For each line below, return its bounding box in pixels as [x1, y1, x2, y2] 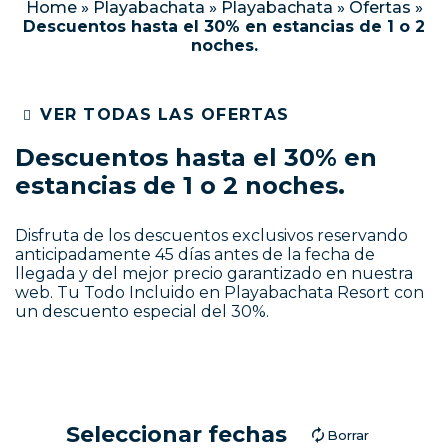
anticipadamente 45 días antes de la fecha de [15, 245, 375, 264]
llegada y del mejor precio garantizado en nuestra [15, 264, 413, 283]
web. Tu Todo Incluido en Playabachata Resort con [15, 283, 424, 302]
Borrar [326, 427, 369, 443]
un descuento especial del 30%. [15, 302, 269, 321]
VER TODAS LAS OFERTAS [40, 105, 290, 124]
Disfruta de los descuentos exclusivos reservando [15, 226, 408, 245]
